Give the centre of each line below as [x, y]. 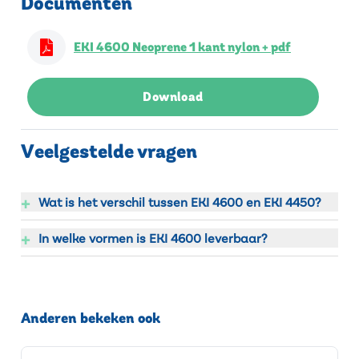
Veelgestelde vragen [109, 152]
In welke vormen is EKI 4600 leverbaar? [153, 238]
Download [173, 97]
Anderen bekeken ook [91, 319]
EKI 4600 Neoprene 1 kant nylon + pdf [182, 47]
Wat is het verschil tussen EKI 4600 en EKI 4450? [179, 202]
